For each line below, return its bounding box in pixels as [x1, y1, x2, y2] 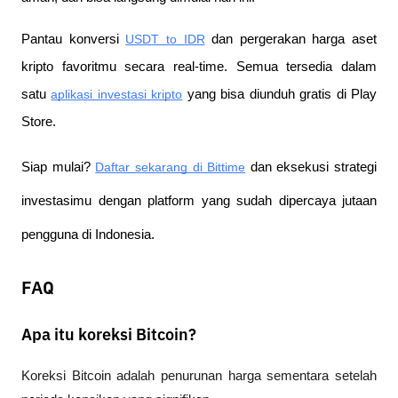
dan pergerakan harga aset [204, 32, 377, 47]
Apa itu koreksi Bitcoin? [21, 328, 196, 345]
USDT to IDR [125, 32, 205, 47]
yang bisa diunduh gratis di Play [182, 87, 378, 102]
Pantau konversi [21, 32, 119, 47]
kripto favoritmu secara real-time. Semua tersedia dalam [21, 60, 377, 75]
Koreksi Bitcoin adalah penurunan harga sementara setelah [21, 369, 377, 384]
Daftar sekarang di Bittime [95, 160, 246, 175]
